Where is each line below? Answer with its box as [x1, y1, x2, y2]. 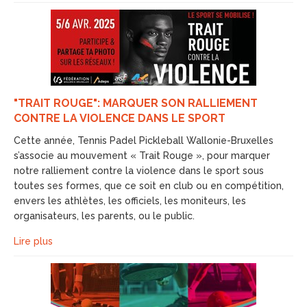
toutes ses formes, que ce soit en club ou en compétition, [14, 180, 284, 191]
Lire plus [14, 236, 53, 247]
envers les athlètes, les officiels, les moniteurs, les [14, 195, 246, 206]
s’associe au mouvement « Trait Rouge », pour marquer [14, 150, 270, 161]
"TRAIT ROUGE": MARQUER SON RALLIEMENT [14, 97, 258, 110]
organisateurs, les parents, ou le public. [14, 210, 197, 221]
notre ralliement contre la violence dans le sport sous [14, 165, 264, 176]
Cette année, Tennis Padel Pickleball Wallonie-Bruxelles [14, 135, 273, 146]
